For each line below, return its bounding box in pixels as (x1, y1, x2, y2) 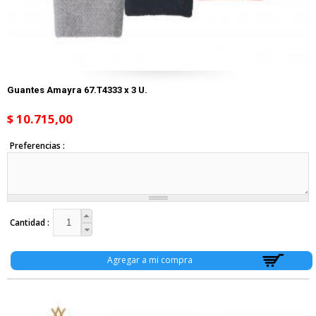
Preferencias (9, 139, 63, 152)
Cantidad (9, 217, 47, 229)
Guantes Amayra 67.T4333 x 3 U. (7, 84, 147, 95)
